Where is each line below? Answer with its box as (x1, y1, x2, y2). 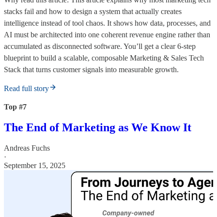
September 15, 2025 (4, 161, 65, 170)
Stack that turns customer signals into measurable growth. (4, 65, 179, 74)
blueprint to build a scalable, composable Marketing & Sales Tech (4, 54, 204, 62)
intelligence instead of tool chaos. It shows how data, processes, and (4, 19, 211, 28)
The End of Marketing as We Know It (4, 121, 191, 134)
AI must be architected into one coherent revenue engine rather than (4, 31, 210, 39)
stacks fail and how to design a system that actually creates (4, 7, 182, 16)
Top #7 (4, 103, 27, 111)
